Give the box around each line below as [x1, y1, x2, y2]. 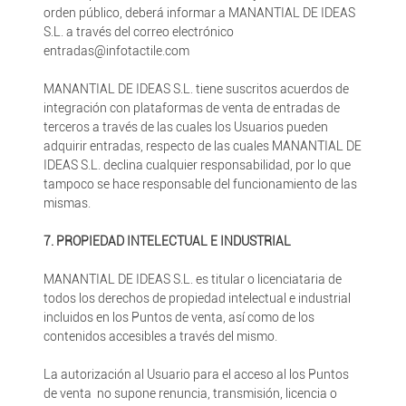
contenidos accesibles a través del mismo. [43, 329, 277, 343]
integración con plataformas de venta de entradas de [43, 101, 340, 115]
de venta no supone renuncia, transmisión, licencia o [43, 386, 337, 401]
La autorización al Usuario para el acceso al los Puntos [43, 367, 349, 382]
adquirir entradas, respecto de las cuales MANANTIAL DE [43, 139, 362, 153]
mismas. [43, 196, 91, 210]
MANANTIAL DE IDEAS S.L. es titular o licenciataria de [43, 272, 342, 286]
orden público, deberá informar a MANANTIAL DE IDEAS [43, 5, 355, 20]
